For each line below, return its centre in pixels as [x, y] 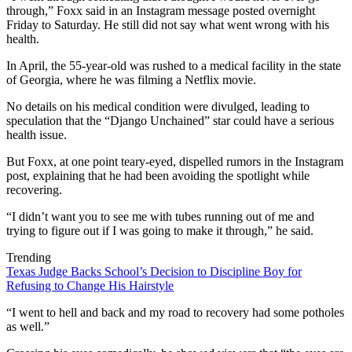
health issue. [37, 134]
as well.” [28, 326]
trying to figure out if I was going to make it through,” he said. [160, 230]
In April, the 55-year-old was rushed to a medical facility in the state [174, 65]
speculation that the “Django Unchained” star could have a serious [170, 120]
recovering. [34, 189]
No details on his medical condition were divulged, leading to [158, 106]
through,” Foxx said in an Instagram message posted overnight [161, 10]
